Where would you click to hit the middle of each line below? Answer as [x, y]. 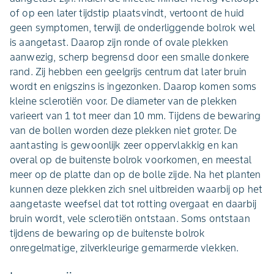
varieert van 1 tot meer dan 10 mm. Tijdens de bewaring [135, 116]
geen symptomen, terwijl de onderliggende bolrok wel [133, 28]
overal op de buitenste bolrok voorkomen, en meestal [131, 160]
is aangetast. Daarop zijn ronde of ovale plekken [119, 42]
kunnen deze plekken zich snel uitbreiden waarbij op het [136, 189]
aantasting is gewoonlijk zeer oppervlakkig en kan [124, 145]
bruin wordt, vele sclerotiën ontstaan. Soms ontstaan [130, 218]
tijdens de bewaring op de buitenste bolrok [108, 233]
